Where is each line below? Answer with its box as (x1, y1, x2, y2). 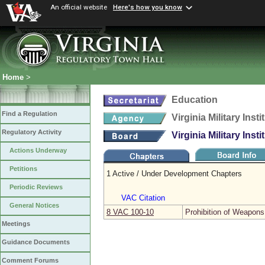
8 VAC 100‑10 (106, 208, 154, 216)
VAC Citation (121, 193, 165, 202)
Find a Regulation (2, 110, 57, 118)
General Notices (9, 202, 59, 209)
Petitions (9, 165, 37, 173)
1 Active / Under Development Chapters (106, 169, 242, 178)
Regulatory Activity (2, 128, 62, 136)
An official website (50, 3, 107, 11)
